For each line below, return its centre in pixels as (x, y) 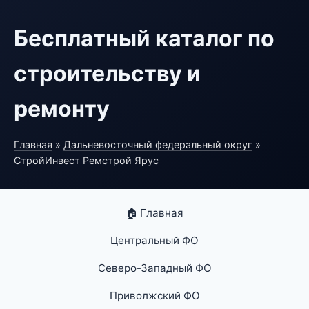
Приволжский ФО (154, 296)
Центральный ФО (154, 240)
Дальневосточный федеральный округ (158, 144)
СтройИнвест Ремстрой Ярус (86, 160)
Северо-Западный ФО (154, 268)
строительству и (107, 73)
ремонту (62, 109)
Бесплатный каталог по (144, 38)
